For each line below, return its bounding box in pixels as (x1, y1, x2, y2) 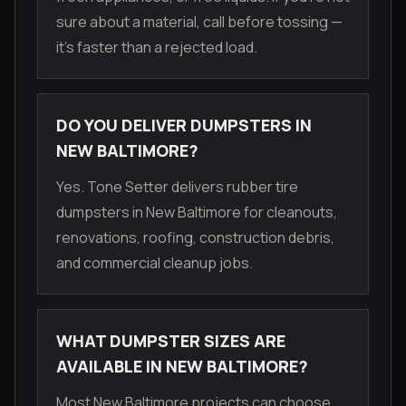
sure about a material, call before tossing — (56, 12, 343, 33)
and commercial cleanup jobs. (56, 253, 253, 274)
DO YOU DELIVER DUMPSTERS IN (56, 114, 312, 137)
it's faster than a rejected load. (56, 37, 257, 58)
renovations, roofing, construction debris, (56, 227, 334, 248)
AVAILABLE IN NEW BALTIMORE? (56, 355, 308, 378)
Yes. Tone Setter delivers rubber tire (56, 177, 298, 198)
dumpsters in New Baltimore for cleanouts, (56, 202, 337, 223)
